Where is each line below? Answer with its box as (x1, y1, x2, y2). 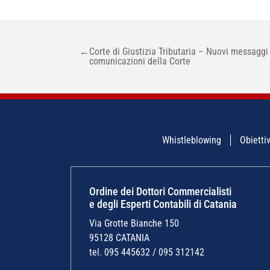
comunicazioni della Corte (89, 55, 190, 67)
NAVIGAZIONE (8, 37, 84, 52)
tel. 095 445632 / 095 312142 (89, 246, 204, 258)
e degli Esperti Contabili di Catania (89, 197, 237, 210)
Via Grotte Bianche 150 (89, 217, 179, 229)
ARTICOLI (8, 52, 60, 68)
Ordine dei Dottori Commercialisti (89, 184, 231, 198)
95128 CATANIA (89, 231, 149, 243)
